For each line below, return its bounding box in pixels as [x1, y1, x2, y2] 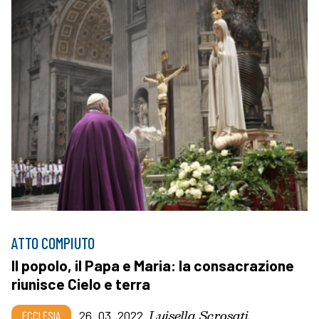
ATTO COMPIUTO [11, 233, 95, 252]
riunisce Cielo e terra [11, 274, 150, 293]
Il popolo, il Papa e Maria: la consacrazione [11, 256, 294, 274]
